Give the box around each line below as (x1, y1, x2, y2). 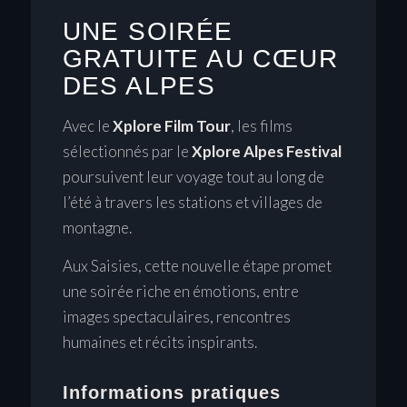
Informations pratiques (62, 382, 281, 403)
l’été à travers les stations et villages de (62, 192, 323, 212)
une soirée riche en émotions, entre (62, 282, 299, 302)
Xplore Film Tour (112, 115, 231, 135)
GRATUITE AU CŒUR (62, 45, 338, 74)
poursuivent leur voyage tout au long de (62, 166, 324, 186)
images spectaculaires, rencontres (62, 307, 291, 327)
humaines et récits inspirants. (62, 333, 257, 352)
